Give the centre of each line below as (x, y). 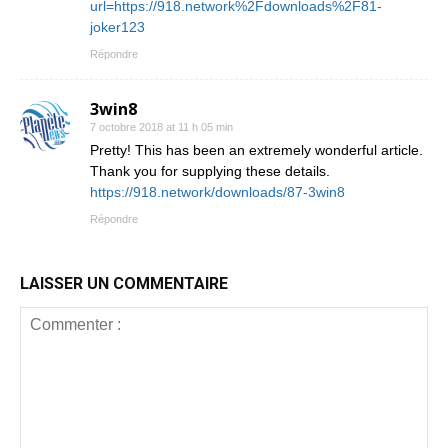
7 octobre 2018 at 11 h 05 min (161, 127)
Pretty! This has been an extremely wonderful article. (256, 150)
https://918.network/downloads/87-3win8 (217, 192)
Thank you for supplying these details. (210, 171)
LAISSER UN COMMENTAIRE (124, 284)
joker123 (117, 27)
